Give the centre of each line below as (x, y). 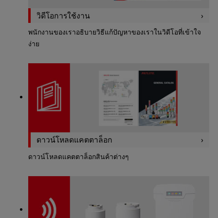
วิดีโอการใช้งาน (63, 15)
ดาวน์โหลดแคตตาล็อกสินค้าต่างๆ (78, 156)
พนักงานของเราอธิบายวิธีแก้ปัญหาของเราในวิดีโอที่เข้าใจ (114, 32)
